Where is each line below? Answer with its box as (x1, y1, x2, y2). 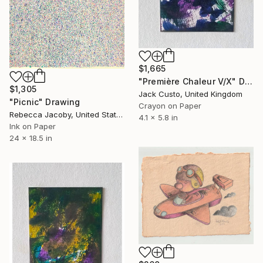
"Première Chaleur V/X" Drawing (244, 76, 252, 86)
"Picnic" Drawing (9, 96, 80, 107)
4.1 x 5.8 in (139, 112, 178, 122)
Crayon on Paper (139, 100, 201, 110)
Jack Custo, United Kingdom (139, 89, 242, 99)
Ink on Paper (9, 121, 56, 131)
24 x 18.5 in (9, 133, 52, 143)
